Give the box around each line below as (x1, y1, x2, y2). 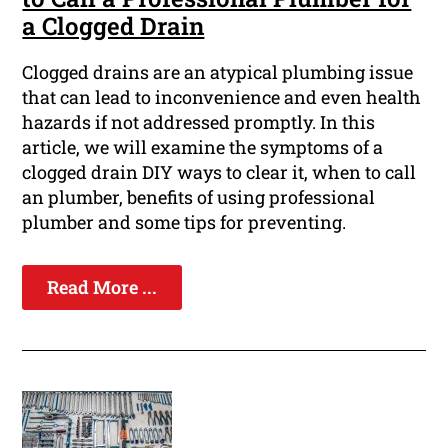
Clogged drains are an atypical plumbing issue (22, 60, 414, 85)
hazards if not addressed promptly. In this (22, 110, 376, 135)
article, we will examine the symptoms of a (22, 135, 384, 160)
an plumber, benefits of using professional (22, 185, 376, 210)
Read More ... (47, 275, 158, 300)
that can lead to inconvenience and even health (22, 85, 422, 110)
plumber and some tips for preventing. (22, 210, 347, 235)
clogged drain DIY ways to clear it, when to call (22, 160, 417, 185)
